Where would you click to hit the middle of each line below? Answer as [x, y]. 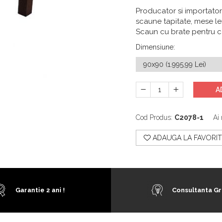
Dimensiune [155, 47]
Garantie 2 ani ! [40, 190]
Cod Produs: [154, 117]
